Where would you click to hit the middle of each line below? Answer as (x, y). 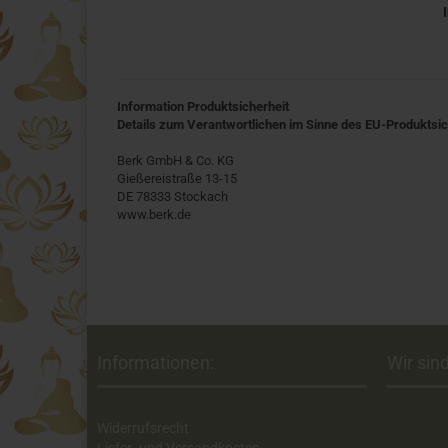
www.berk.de (154, 214)
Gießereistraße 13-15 (177, 178)
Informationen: (155, 362)
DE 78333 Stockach (172, 196)
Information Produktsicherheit (203, 106)
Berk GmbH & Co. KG (175, 160)
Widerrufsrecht (143, 428)
